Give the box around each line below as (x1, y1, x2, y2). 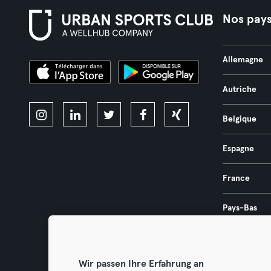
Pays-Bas (222, 204, 257, 212)
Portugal (222, 233, 255, 242)
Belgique (222, 115, 256, 123)
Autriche (222, 85, 256, 94)
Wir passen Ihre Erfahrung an (79, 258, 204, 269)
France (222, 174, 250, 183)
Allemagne (222, 56, 263, 64)
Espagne (222, 145, 254, 153)
